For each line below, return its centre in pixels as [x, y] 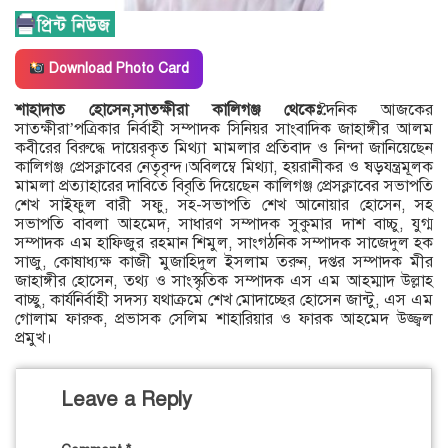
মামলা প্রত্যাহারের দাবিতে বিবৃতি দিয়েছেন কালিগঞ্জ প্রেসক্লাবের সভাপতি [224, 186]
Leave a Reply [126, 400]
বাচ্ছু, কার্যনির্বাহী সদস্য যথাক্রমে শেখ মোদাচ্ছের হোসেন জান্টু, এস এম [224, 300]
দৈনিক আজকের [377, 110]
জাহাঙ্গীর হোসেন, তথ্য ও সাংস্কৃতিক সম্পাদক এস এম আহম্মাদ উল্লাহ [224, 281]
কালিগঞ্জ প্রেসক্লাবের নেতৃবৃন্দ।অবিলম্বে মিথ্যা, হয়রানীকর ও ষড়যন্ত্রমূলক [224, 167]
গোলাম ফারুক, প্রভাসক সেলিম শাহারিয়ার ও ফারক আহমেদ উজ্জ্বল [224, 319]
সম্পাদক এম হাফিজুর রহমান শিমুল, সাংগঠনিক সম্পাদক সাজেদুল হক [224, 243]
